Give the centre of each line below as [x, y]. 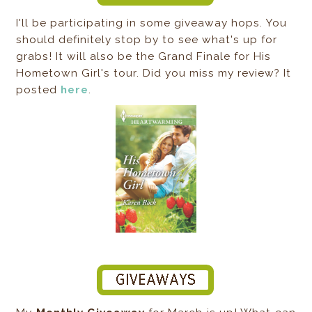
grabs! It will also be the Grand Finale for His [144, 56]
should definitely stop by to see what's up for [147, 39]
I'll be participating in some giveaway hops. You [152, 23]
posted [39, 89]
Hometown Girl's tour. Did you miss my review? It [154, 73]
